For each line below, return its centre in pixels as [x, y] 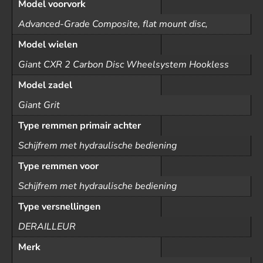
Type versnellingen [59, 207]
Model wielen [48, 45]
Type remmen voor [58, 166]
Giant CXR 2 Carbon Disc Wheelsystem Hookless [124, 65]
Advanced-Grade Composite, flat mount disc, [113, 24]
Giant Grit [39, 105]
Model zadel [45, 85]
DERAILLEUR [47, 227]
